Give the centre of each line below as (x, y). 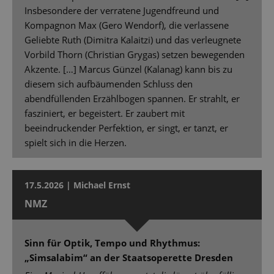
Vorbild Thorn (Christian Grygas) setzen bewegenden (135, 55)
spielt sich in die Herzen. (76, 143)
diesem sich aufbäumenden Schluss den (109, 84)
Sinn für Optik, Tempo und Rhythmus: (112, 243)
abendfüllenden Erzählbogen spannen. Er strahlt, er (132, 99)
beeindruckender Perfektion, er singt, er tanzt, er (126, 128)
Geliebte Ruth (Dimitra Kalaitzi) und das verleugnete (133, 40)
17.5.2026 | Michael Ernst (77, 185)
